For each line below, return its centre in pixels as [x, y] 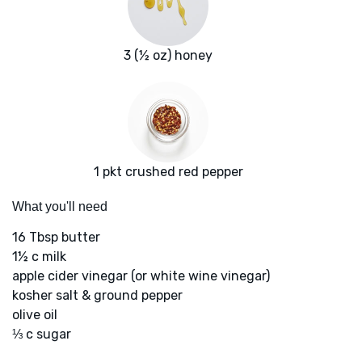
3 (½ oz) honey [168, 56]
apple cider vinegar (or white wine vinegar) [141, 276]
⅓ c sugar [42, 335]
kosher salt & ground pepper [97, 296]
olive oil [35, 315]
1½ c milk [39, 257]
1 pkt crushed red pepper [168, 172]
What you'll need [60, 207]
